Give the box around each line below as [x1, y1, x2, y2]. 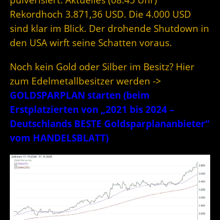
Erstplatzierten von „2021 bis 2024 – [10, 103, 174, 116]
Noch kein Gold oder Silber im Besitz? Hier [10, 60, 194, 73]
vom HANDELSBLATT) [10, 132, 109, 144]
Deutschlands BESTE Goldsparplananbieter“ [10, 117, 209, 130]
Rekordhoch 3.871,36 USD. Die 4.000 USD [10, 8, 191, 21]
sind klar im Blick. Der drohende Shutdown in [10, 22, 209, 35]
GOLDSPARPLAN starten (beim [10, 89, 150, 102]
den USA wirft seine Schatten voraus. [10, 36, 172, 49]
